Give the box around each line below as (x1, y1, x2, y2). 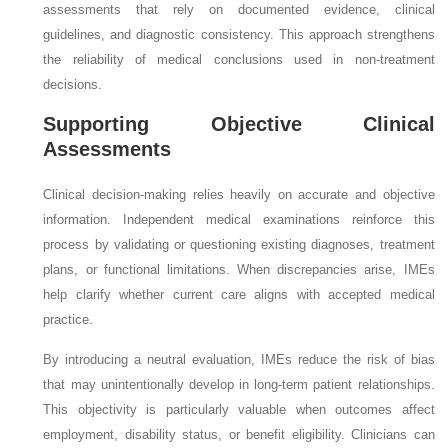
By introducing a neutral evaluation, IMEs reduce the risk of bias (43, 351, 435, 367)
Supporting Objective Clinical (43, 112, 435, 135)
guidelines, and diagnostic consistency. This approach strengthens (43, 26, 435, 42)
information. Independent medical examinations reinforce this (43, 211, 435, 227)
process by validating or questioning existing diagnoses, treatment (43, 236, 435, 252)
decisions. (43, 76, 103, 92)
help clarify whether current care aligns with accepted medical (43, 286, 435, 302)
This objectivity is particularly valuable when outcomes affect (43, 401, 435, 417)
